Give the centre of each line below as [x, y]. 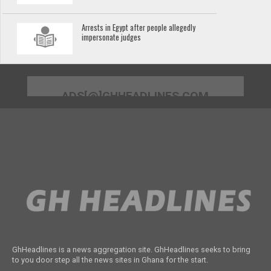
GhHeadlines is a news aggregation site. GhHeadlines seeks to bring [131, 250]
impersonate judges [112, 38]
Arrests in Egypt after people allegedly [139, 28]
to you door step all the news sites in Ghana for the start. [110, 260]
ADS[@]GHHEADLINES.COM [135, 96]
